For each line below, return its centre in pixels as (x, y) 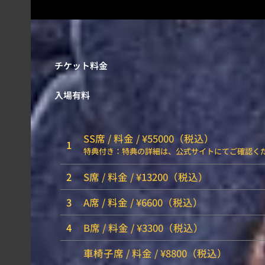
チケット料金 (81, 65)
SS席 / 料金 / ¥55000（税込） (149, 138)
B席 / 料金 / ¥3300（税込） (143, 227)
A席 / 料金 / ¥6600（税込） (143, 202)
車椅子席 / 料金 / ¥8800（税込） (155, 253)
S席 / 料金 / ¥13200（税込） (146, 177)
